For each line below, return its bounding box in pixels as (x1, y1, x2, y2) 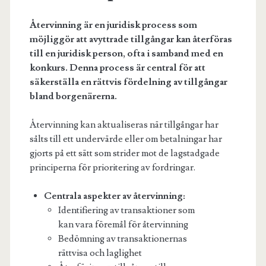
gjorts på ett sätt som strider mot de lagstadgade (29, 147, 220, 159)
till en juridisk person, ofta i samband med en (29, 47, 223, 59)
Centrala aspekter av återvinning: (43, 189, 185, 202)
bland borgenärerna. (29, 90, 117, 102)
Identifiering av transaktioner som (58, 204, 195, 216)
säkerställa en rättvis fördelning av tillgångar (29, 75, 227, 88)
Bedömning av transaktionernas (58, 232, 187, 245)
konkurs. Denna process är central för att (29, 61, 205, 74)
